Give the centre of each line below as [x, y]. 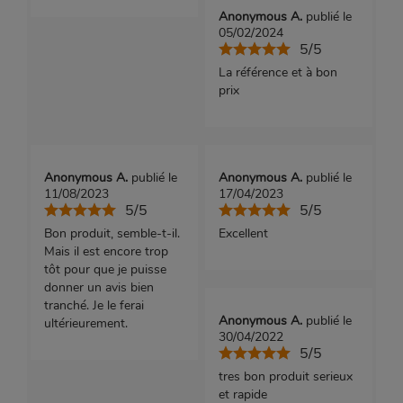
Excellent [243, 234]
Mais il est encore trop [106, 252]
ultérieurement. [85, 324]
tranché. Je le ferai [94, 306]
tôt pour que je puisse [105, 270]
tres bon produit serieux [285, 377]
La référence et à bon [278, 73]
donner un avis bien [99, 288]
